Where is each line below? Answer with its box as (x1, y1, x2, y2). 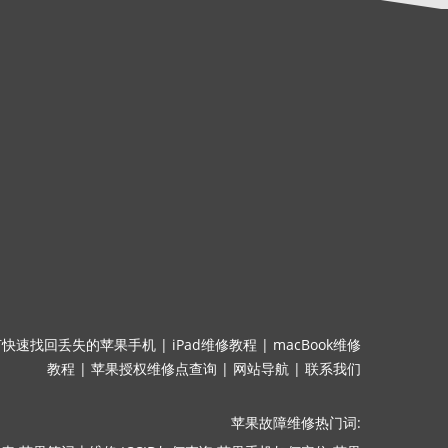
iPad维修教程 (172, 335, 257, 354)
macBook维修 (273, 335, 361, 354)
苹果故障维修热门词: (231, 413, 361, 432)
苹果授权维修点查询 (91, 359, 217, 378)
